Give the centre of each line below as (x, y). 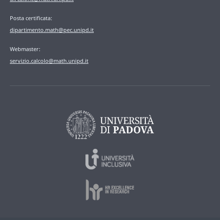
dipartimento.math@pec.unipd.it (52, 30)
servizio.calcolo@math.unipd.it (49, 61)
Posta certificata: (31, 18)
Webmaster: (25, 49)
